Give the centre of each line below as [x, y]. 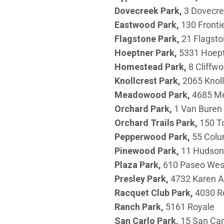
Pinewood [136, 150]
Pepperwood [141, 136]
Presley [130, 178]
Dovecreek [137, 10]
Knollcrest [136, 80]
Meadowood [141, 94]
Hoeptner [135, 52]
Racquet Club [143, 192]
